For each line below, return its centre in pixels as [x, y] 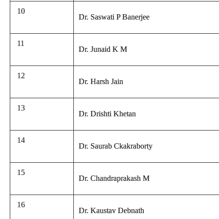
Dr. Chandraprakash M [114, 178]
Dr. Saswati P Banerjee [114, 17]
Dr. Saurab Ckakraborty [116, 146]
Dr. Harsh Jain [101, 81]
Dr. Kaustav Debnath [111, 210]
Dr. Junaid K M [103, 49]
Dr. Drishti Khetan [108, 114]
